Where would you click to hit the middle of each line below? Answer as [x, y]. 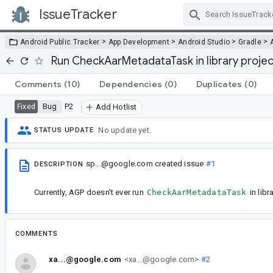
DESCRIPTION [59, 164]
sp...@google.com [119, 163]
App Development [139, 42]
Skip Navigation [183, 25]
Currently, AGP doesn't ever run [90, 192]
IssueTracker [78, 14]
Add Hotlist [116, 107]
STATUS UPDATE [64, 130]
